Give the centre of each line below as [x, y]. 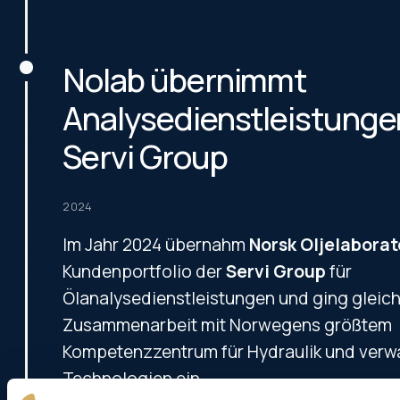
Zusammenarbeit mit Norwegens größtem [228, 325]
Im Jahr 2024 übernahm [156, 244]
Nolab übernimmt [185, 79]
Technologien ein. [134, 378]
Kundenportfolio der [145, 271]
